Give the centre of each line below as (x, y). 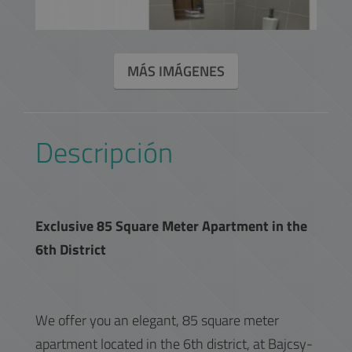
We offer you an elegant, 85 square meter (157, 320)
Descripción (104, 152)
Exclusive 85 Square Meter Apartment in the (171, 226)
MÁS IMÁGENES (176, 71)
